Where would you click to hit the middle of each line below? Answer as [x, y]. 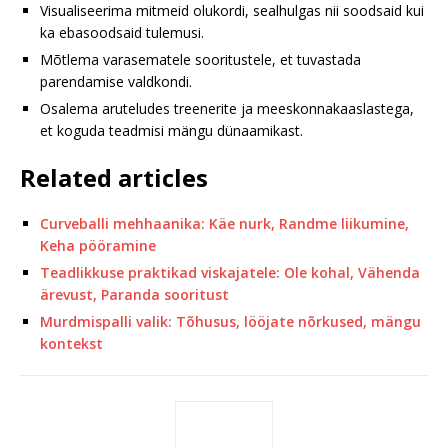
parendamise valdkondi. [116, 81]
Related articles [114, 177]
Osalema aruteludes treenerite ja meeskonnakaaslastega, [227, 108]
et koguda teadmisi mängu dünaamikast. [171, 130]
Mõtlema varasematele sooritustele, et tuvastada [200, 59]
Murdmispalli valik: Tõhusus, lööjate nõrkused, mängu [230, 321]
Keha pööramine [98, 245]
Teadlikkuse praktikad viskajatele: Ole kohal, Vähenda [230, 272]
